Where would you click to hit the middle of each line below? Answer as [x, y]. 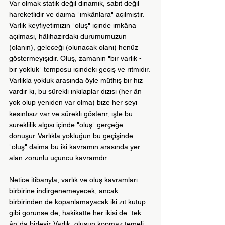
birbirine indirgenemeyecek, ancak [65, 191]
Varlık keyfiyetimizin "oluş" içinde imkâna [74, 25]
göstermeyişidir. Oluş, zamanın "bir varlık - [76, 59]
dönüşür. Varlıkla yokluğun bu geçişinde [72, 136]
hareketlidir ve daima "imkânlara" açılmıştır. [78, 14]
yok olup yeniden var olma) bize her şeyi [74, 103]
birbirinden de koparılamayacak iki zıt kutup [78, 202]
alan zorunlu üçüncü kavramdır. [59, 158]
